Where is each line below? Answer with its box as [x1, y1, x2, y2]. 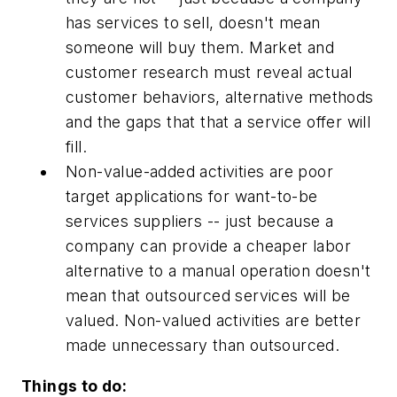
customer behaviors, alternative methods [66, 88, 374, 107]
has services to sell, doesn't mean [66, 13, 321, 33]
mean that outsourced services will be [66, 286, 351, 306]
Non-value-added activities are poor [66, 162, 333, 182]
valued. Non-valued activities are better [66, 311, 361, 331]
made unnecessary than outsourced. [66, 336, 340, 355]
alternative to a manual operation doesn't [66, 261, 371, 281]
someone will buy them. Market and [66, 38, 335, 58]
